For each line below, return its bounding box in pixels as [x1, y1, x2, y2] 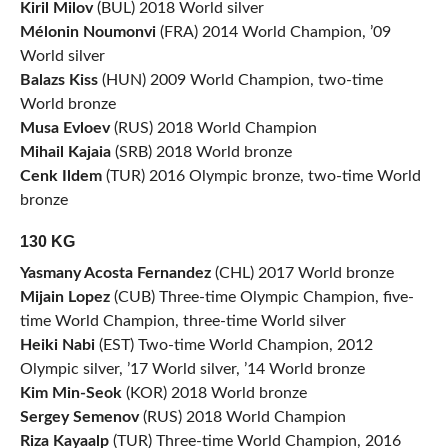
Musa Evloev [19, 120, 110, 137]
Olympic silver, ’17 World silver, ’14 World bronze [19, 361, 365, 378]
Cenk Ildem [19, 168, 102, 185]
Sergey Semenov [19, 409, 139, 426]
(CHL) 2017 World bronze [210, 265, 394, 282]
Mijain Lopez [19, 289, 110, 306]
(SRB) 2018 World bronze [110, 144, 292, 161]
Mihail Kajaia [19, 144, 111, 161]
